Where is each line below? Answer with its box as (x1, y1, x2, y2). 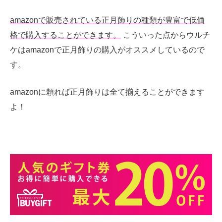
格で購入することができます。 (10, 30, 121, 39)
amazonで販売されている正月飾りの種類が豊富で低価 (10, 15, 205, 24)
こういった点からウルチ (121, 30, 210, 39)
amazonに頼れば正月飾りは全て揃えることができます (10, 88, 205, 97)
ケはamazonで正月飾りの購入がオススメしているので (10, 45, 205, 54)
